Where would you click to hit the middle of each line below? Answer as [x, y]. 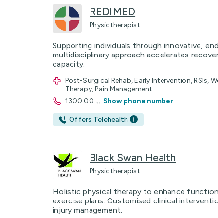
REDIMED [113, 11]
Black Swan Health [133, 157]
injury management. [88, 210]
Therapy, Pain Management [109, 89]
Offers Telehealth [99, 119]
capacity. [69, 64]
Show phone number [138, 101]
